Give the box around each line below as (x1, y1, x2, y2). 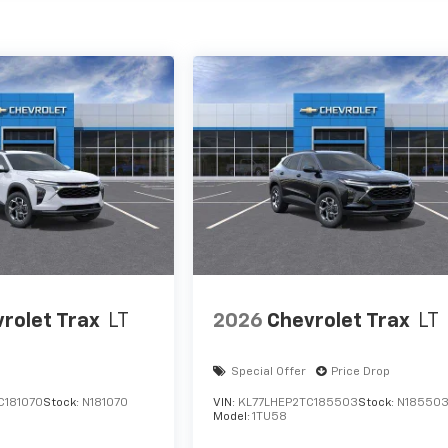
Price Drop (331, 366, 391, 379)
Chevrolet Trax (267, 310, 411, 331)
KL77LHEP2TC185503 (238, 397, 359, 410)
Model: (213, 411, 253, 424)
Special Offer (231, 366, 307, 379)
